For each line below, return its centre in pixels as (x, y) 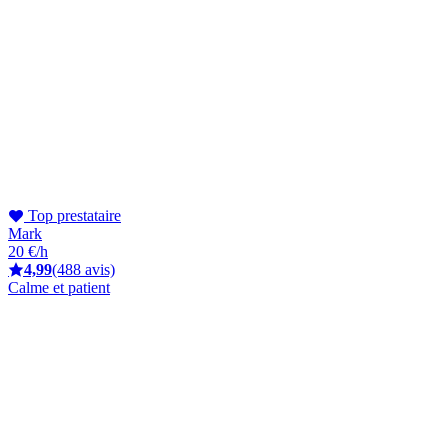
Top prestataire (72, 215)
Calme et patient (59, 287)
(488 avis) (83, 269)
